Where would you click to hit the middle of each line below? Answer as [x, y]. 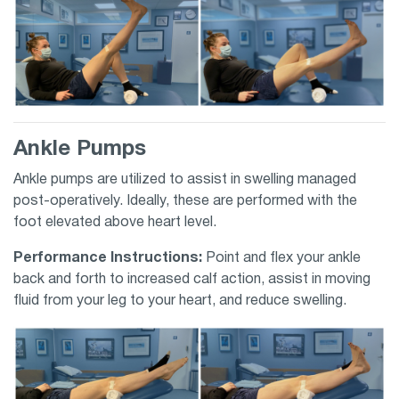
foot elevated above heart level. [117, 223]
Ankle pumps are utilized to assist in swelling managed [185, 180]
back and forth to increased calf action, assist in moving [192, 280]
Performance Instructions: [110, 259]
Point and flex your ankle [283, 259]
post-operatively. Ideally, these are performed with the [185, 202]
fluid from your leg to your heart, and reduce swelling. [182, 301]
